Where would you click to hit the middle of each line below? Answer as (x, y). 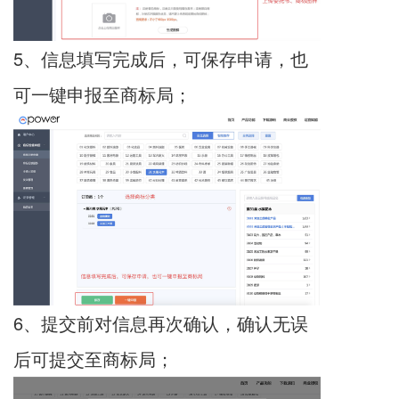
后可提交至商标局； (99, 358)
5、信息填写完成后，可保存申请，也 (161, 58)
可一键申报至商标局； (110, 94)
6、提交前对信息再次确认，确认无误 (161, 322)
